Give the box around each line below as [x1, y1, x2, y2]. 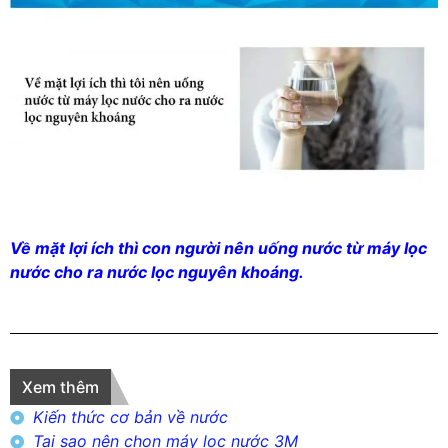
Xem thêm [22, 377, 99, 398]
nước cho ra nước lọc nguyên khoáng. [10, 261, 304, 282]
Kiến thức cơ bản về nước [32, 407, 228, 428]
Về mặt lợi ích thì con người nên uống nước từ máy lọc [10, 237, 427, 258]
